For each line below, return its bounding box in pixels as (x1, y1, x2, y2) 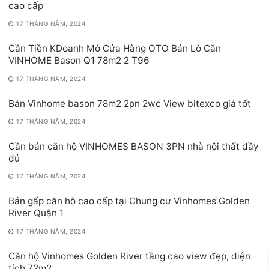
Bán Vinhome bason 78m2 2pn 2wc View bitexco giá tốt (8, 97, 251, 109)
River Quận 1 (8, 207, 64, 219)
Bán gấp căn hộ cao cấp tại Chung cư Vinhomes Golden (8, 195, 250, 207)
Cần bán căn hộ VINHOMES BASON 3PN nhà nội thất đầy (8, 140, 259, 152)
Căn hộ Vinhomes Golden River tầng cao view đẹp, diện (8, 250, 250, 262)
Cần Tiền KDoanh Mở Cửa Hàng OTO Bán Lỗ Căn (8, 43, 221, 55)
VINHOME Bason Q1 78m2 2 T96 (8, 55, 150, 67)
